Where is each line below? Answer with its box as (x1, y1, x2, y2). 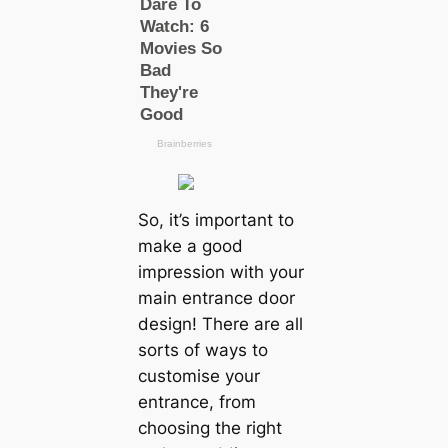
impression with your (137, 261, 304, 282)
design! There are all (137, 313, 303, 334)
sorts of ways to (137, 339, 268, 360)
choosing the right (137, 417, 282, 438)
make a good (137, 235, 243, 256)
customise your (137, 365, 260, 386)
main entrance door (137, 287, 295, 308)
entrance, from (137, 391, 256, 412)
